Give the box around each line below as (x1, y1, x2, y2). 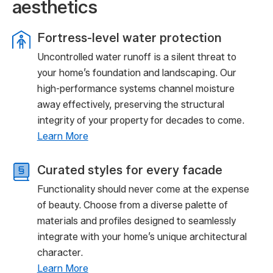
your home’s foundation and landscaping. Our (37, 67, 236, 79)
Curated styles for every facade (37, 163, 222, 177)
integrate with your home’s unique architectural (37, 231, 247, 243)
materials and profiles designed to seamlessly (37, 215, 236, 227)
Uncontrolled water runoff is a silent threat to (37, 51, 236, 63)
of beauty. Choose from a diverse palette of (37, 199, 228, 211)
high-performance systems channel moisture (37, 83, 235, 94)
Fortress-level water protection (37, 30, 222, 45)
